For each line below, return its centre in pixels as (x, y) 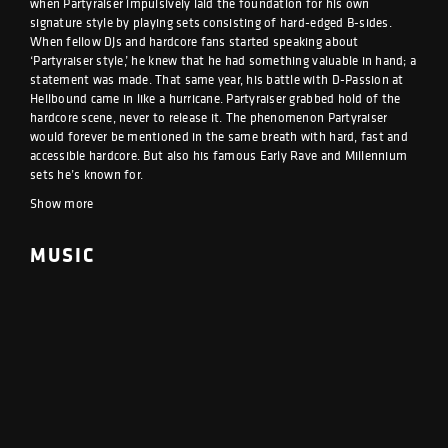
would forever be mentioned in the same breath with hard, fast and (219, 136)
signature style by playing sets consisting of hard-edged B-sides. (211, 22)
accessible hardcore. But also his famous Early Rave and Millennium (219, 155)
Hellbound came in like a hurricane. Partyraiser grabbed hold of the (215, 98)
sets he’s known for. (87, 174)
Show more (62, 203)
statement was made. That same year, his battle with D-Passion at (217, 79)
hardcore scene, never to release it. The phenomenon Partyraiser (209, 117)
